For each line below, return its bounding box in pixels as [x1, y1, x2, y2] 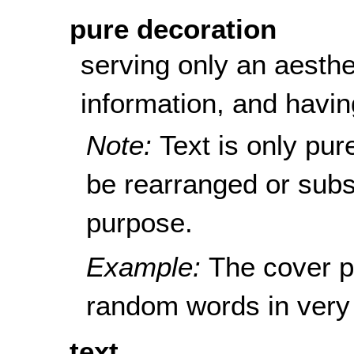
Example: [86, 251, 209, 283]
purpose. [86, 206, 194, 238]
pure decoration [69, 13, 277, 45]
